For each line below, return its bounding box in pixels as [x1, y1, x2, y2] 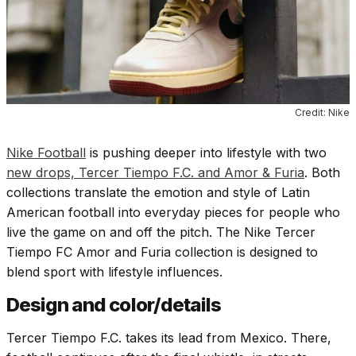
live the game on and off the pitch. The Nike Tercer [6, 224, 315, 241]
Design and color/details [6, 293, 221, 317]
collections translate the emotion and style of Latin [6, 184, 310, 201]
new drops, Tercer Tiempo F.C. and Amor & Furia [6, 164, 304, 181]
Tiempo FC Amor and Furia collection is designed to [6, 244, 318, 261]
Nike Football [6, 145, 86, 161]
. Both [304, 164, 340, 181]
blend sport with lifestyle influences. [6, 264, 222, 281]
